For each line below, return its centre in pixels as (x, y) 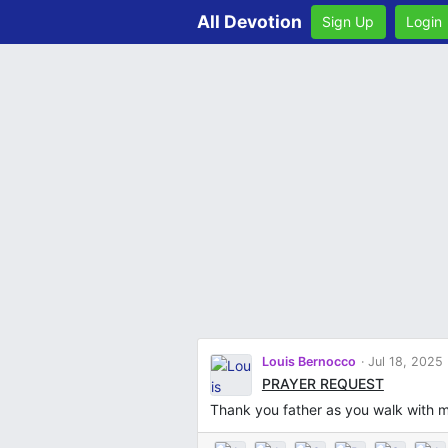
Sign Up (348, 22)
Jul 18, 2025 (403, 362)
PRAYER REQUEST (322, 384)
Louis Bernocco (308, 362)
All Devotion (249, 21)
